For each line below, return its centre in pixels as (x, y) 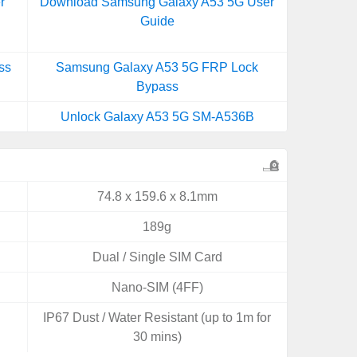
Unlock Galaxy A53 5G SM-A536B (157, 117)
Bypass (157, 86)
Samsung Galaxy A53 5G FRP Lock (157, 67)
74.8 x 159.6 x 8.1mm (157, 196)
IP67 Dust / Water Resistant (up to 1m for (157, 318)
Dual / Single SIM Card (157, 257)
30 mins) (157, 337)
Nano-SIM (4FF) (157, 287)
